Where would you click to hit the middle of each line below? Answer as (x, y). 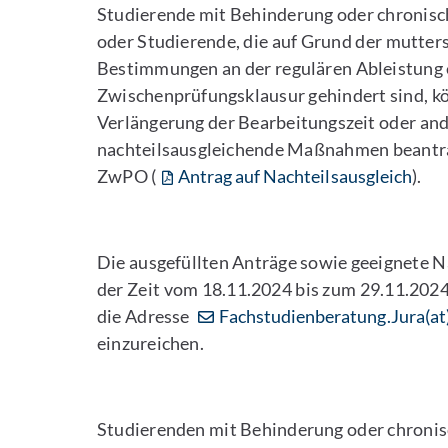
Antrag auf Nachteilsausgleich (294, 176)
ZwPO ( (127, 176)
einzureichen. (150, 343)
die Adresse (145, 316)
